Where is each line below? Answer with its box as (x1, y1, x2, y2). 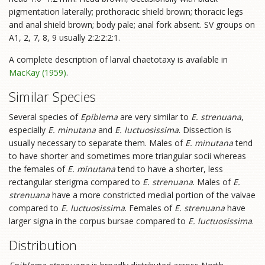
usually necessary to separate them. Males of (9, 137, 185, 148)
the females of (9, 163, 67, 174)
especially (9, 124, 48, 135)
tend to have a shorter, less (115, 163, 223, 174)
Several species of (9, 111, 80, 122)
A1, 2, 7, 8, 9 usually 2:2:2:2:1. (9, 31, 120, 43)
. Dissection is (179, 124, 231, 135)
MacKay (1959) (9, 66, 66, 78)
